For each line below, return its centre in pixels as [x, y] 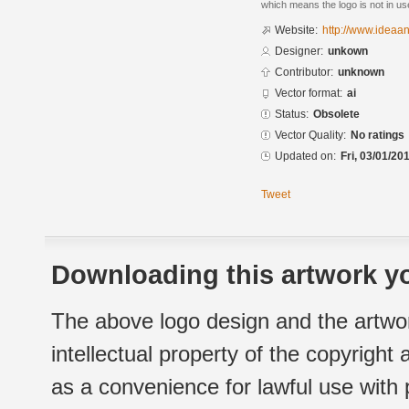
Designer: [299, 52]
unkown [348, 52]
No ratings [378, 136]
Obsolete [336, 115]
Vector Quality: [310, 136]
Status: [292, 115]
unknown [361, 73]
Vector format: [309, 94]
